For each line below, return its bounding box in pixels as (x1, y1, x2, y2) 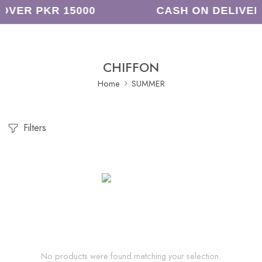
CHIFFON (103, 58, 159, 77)
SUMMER (131, 77, 165, 89)
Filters (20, 121, 46, 135)
